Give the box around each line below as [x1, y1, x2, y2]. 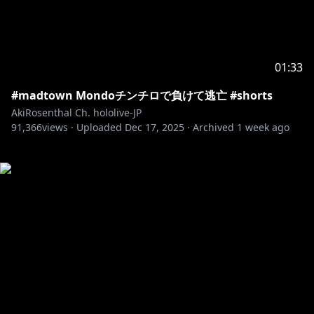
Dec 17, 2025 [125, 121, 184, 134]
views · [42, 121, 74, 134]
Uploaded [76, 121, 122, 134]
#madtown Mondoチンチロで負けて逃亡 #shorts [11, 88, 273, 103]
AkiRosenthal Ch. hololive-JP [11, 106, 142, 119]
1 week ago [237, 121, 289, 134]
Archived [193, 121, 234, 134]
